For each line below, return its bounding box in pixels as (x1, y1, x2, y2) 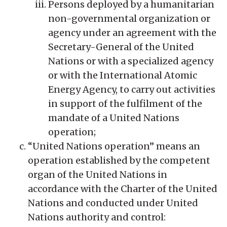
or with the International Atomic (48, 69, 197, 81)
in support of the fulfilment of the (48, 97, 202, 109)
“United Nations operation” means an (28, 140, 200, 152)
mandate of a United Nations (48, 111, 179, 124)
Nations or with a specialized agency (48, 55, 213, 67)
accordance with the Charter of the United (28, 182, 217, 195)
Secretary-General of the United (48, 41, 194, 53)
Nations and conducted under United (28, 197, 198, 209)
